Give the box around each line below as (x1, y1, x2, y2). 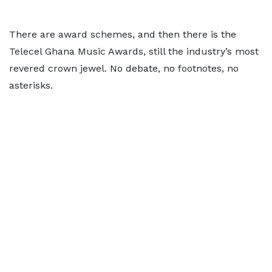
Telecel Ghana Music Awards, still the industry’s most (9, 46, 259, 57)
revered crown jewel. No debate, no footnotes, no (9, 63, 239, 74)
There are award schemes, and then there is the (9, 29, 236, 40)
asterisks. (9, 80, 56, 91)
